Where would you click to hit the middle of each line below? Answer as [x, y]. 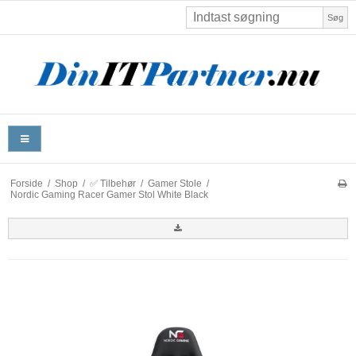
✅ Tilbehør [112, 183]
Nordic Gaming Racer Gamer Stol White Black [109, 194]
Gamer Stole [174, 183]
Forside [26, 183]
